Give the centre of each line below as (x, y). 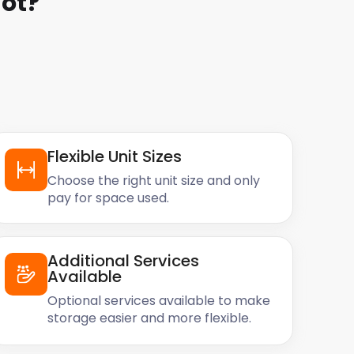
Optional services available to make (158, 301)
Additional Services (123, 261)
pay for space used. (108, 198)
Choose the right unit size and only (153, 181)
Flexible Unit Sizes (114, 156)
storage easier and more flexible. (149, 318)
